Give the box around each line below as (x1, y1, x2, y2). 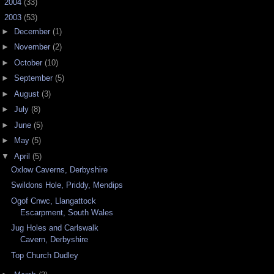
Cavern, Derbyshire (20, 235, 89, 245)
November (13, 42, 53, 52)
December (13, 26, 53, 36)
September (13, 73, 55, 83)
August (13, 89, 42, 98)
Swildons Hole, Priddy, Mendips (11, 180, 124, 190)
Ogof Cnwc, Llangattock (11, 196, 97, 206)
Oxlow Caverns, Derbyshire (11, 165, 108, 174)
